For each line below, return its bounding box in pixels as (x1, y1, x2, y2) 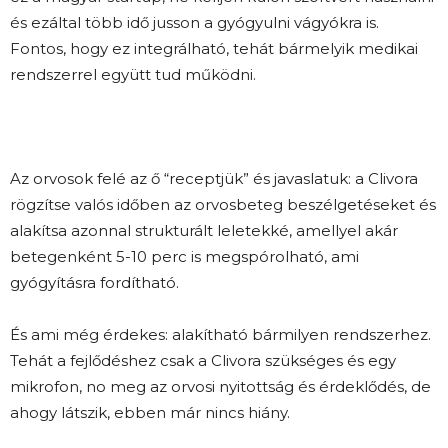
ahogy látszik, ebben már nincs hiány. (10, 403, 290, 423)
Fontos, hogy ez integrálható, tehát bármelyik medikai (10, 39, 418, 59)
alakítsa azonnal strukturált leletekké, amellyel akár (10, 221, 398, 241)
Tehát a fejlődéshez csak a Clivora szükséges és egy (10, 351, 396, 371)
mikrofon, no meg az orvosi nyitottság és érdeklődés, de (10, 377, 431, 397)
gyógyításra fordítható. (10, 273, 179, 293)
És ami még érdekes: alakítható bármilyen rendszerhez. (10, 325, 431, 345)
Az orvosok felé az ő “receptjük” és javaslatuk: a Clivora (10, 169, 418, 189)
